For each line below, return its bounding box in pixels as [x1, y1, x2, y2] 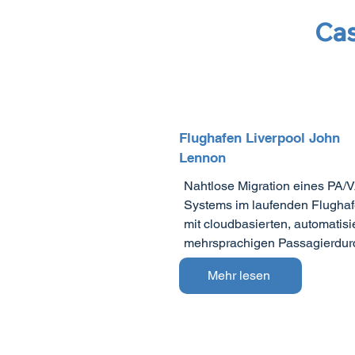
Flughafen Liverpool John [179, 130, 341, 147]
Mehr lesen [207, 268, 270, 284]
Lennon [179, 150, 231, 166]
